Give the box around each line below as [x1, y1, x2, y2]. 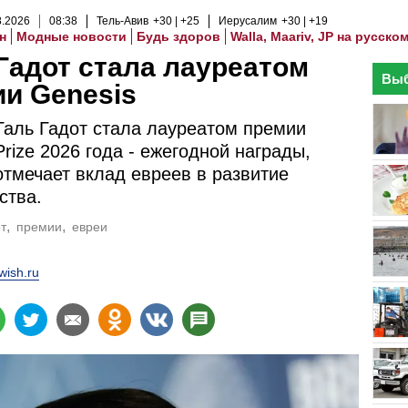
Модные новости [16, 29, 127, 44]
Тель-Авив [97, 15, 148, 27]
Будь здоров [137, 29, 220, 44]
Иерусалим [219, 15, 277, 27]
